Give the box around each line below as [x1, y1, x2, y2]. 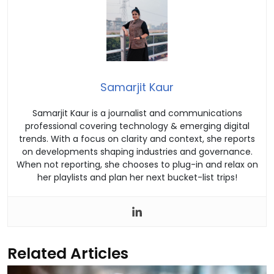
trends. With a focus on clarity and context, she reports [19, 133, 255, 146]
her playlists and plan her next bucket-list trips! [37, 171, 237, 184]
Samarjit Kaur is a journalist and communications [32, 107, 242, 120]
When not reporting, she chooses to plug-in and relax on [16, 158, 258, 171]
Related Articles [7, 243, 128, 265]
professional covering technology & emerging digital [24, 120, 250, 133]
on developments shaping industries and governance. [21, 146, 253, 158]
